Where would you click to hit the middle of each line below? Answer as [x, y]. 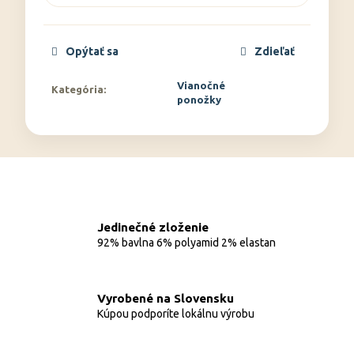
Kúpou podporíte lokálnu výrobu [176, 313]
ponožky [199, 100]
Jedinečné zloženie [153, 227]
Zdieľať [275, 51]
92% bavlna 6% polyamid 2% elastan [186, 242]
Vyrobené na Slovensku [166, 298]
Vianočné [201, 85]
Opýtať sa [92, 51]
